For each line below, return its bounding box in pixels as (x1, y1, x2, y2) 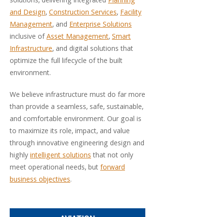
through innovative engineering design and (10, 138, 144, 150)
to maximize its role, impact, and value (10, 126, 130, 138)
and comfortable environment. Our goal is (10, 114, 141, 125)
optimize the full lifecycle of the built (10, 56, 123, 67)
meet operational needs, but (10, 162, 100, 174)
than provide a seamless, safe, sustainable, (10, 102, 143, 113)
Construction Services (49, 7, 117, 19)
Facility (120, 7, 141, 19)
